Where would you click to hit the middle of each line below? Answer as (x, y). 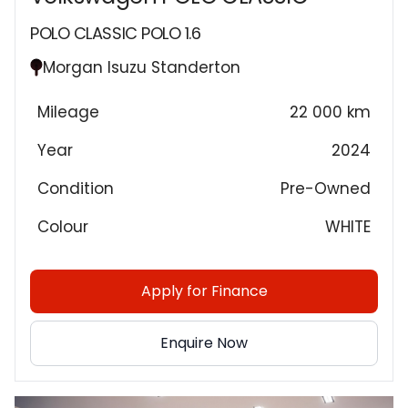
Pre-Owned (326, 188)
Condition (76, 188)
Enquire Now (204, 343)
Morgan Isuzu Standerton (142, 67)
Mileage (68, 112)
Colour (63, 226)
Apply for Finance (204, 291)
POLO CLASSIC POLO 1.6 (116, 33)
